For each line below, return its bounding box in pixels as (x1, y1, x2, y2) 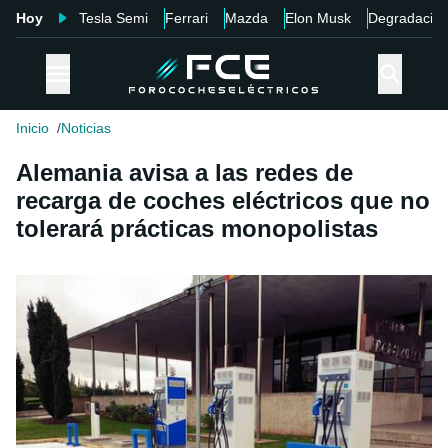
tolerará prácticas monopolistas (16, 215, 378, 243)
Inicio (16, 120, 49, 137)
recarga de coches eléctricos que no (16, 187, 430, 215)
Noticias (61, 120, 111, 137)
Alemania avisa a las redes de (16, 159, 353, 187)
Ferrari (165, 10, 208, 26)
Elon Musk (285, 10, 351, 26)
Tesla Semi (79, 10, 148, 26)
